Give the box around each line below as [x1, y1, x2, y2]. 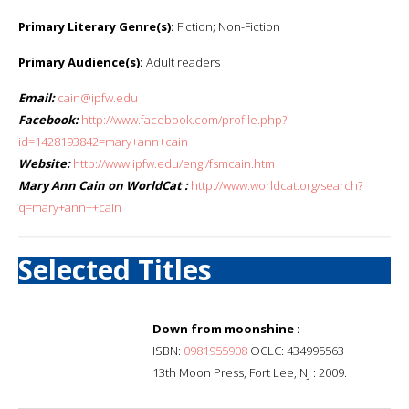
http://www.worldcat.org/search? [191, 176, 362, 194]
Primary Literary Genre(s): [18, 17, 174, 35]
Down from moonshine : [152, 320, 300, 337]
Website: [18, 154, 70, 172]
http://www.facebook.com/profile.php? [81, 110, 287, 128]
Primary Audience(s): [18, 53, 143, 70]
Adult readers [143, 53, 220, 70]
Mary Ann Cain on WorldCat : [18, 176, 188, 194]
